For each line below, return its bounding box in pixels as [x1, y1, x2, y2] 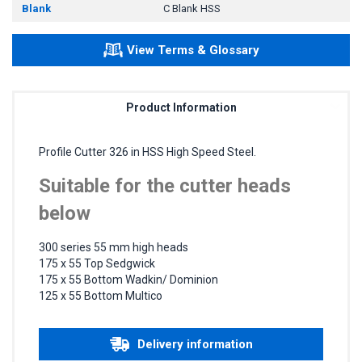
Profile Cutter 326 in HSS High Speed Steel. [39, 145, 256, 158]
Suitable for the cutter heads [39, 174, 291, 197]
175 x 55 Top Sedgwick [39, 256, 155, 270]
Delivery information [137, 336, 253, 351]
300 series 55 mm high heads [39, 240, 188, 254]
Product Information [125, 100, 237, 114]
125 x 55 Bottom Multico [39, 288, 162, 302]
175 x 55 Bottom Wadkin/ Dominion [39, 272, 218, 286]
